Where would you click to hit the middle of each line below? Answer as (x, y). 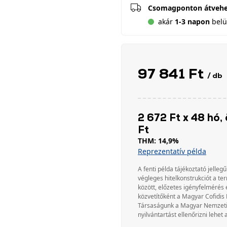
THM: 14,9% (158, 141)
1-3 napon (192, 22)
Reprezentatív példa (172, 151)
